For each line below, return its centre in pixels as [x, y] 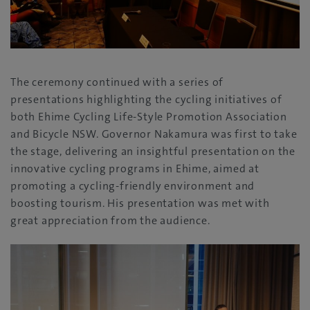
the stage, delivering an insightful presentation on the [153, 151]
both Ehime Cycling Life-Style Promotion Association [149, 117]
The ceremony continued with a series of [117, 82]
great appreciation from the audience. [110, 220]
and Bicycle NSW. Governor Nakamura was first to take [154, 134]
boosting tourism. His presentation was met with [140, 203]
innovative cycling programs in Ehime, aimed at [135, 168]
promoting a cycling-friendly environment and [133, 186]
